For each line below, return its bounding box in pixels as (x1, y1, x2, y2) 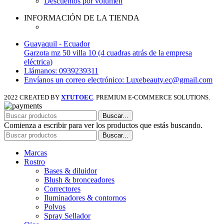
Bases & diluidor (44, 166, 97, 175)
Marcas (24, 148, 47, 157)
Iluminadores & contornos (44, 193, 126, 202)
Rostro (24, 157, 45, 166)
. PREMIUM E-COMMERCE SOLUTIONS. (93, 93, 210, 101)
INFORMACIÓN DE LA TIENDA (24, 13, 139, 22)
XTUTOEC (61, 93, 93, 101)
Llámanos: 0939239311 (24, 66, 98, 75)
